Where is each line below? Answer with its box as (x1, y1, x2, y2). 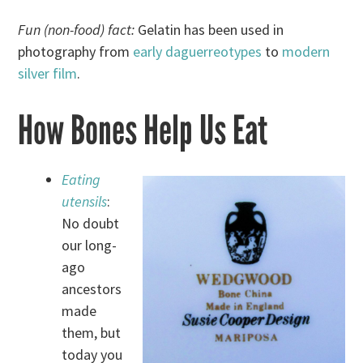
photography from (18, 42, 134, 62)
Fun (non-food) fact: (18, 20, 135, 40)
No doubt (62, 213, 120, 233)
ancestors (62, 279, 122, 298)
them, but (62, 322, 122, 342)
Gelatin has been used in (135, 20, 284, 40)
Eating (62, 169, 101, 189)
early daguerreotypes (133, 42, 263, 62)
